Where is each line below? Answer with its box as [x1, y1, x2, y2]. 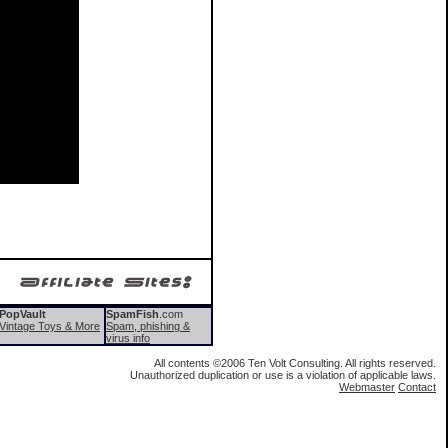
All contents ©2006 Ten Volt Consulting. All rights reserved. [154, 357, 436, 369]
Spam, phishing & [106, 320, 190, 332]
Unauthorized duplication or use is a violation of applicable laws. [130, 369, 436, 381]
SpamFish [106, 308, 159, 320]
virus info [106, 332, 150, 344]
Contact [398, 381, 436, 393]
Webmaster [339, 381, 395, 393]
